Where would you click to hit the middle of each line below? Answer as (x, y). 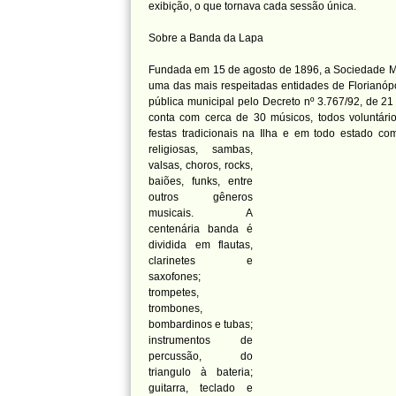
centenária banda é (201, 229)
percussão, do (201, 356)
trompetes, (174, 293)
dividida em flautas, (201, 245)
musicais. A (201, 213)
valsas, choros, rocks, (201, 165)
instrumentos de (201, 340)
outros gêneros (201, 197)
